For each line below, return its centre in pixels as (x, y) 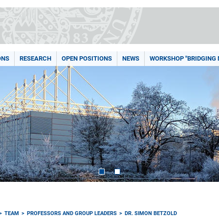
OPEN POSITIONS (87, 58)
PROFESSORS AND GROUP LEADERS (72, 213)
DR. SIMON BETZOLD (151, 213)
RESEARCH (35, 58)
